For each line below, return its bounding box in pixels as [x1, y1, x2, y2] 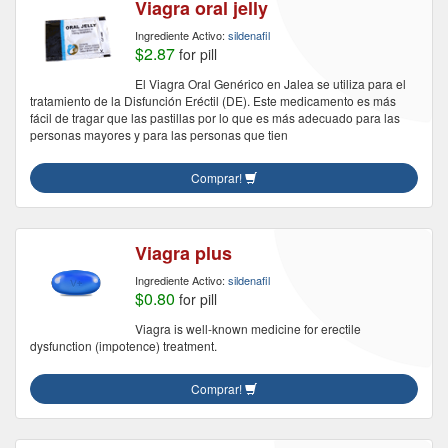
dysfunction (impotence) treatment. [30, 337, 217, 354]
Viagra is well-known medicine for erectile [135, 320, 361, 337]
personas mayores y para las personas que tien [30, 126, 288, 143]
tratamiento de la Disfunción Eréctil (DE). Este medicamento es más [30, 92, 396, 109]
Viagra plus [135, 240, 232, 266]
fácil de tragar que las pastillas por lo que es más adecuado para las [30, 109, 400, 126]
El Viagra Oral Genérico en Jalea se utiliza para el [135, 75, 406, 92]
